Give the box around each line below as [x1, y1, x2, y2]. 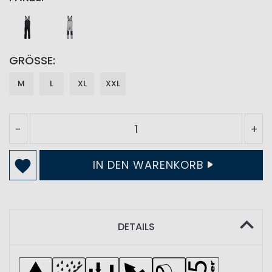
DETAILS [117, 220, 155, 234]
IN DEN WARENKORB [92, 157, 204, 172]
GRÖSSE [9, 53, 47, 68]
